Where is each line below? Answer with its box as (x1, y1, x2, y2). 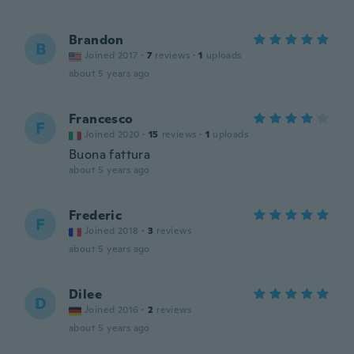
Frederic (69, 207, 122, 224)
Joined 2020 (85, 128, 140, 141)
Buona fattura (69, 146, 151, 163)
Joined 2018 (85, 224, 139, 237)
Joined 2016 (85, 303, 139, 316)
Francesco (69, 111, 134, 127)
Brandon (69, 32, 124, 48)
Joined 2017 (85, 49, 138, 62)
